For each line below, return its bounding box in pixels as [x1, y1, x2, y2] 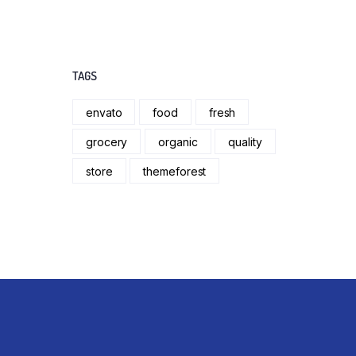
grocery [86, 134, 128, 149]
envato [86, 105, 122, 119]
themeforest [143, 164, 207, 178]
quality [228, 134, 262, 149]
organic [158, 134, 198, 149]
